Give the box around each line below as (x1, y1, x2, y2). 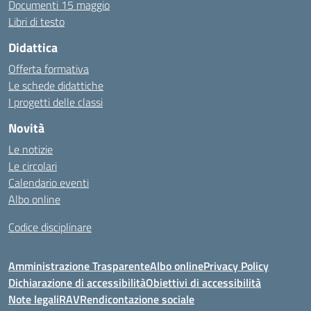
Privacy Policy (203, 258, 269, 274)
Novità (8, 119, 44, 137)
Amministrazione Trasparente (8, 258, 150, 274)
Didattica (8, 38, 58, 57)
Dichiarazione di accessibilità (8, 274, 146, 291)
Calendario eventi (8, 174, 89, 191)
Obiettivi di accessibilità (146, 274, 261, 291)
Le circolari (8, 158, 57, 174)
